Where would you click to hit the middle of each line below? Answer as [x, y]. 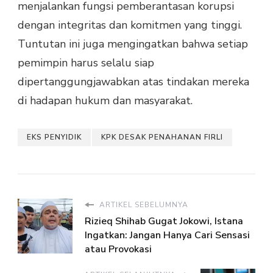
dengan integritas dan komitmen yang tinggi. [130, 25]
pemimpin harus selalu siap [86, 63]
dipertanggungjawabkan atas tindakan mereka [133, 82]
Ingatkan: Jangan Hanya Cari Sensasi [167, 236]
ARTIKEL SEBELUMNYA [143, 205]
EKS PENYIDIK [54, 137]
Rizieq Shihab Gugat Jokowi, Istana [164, 222]
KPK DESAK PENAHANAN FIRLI [162, 137]
